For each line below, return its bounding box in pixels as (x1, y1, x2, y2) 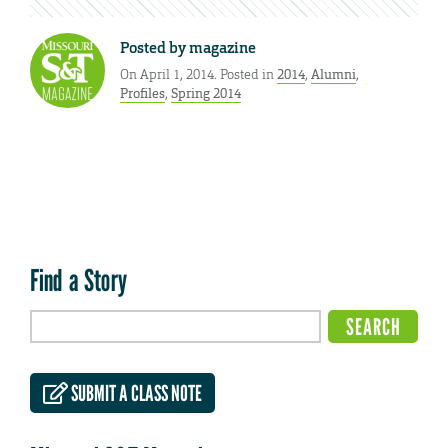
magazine (189, 38, 256, 59)
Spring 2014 (171, 84, 241, 102)
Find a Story (30, 262, 127, 299)
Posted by (120, 38, 189, 59)
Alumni (311, 65, 356, 83)
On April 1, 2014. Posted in (120, 65, 277, 83)
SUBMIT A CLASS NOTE (68, 379, 203, 406)
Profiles (120, 84, 165, 102)
